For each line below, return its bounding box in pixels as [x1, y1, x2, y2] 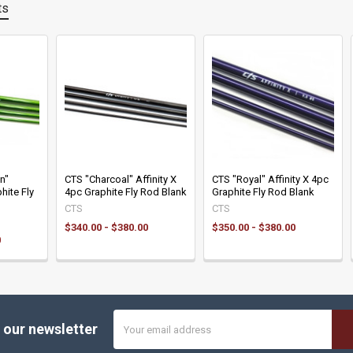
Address [113, 326, 153, 339]
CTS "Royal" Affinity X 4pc [211, 173, 329, 185]
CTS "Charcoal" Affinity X [64, 173, 176, 185]
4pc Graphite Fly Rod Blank [64, 185, 187, 198]
